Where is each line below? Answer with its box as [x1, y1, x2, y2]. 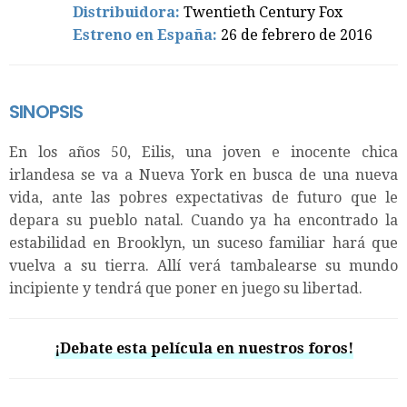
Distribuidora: [73, 3, 180, 21]
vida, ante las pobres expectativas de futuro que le [9, 188, 398, 206]
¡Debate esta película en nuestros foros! [54, 339, 353, 357]
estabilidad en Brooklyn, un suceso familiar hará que [9, 233, 398, 252]
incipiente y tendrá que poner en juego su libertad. [9, 279, 362, 297]
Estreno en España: [73, 25, 221, 44]
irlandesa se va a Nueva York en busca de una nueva [9, 165, 398, 184]
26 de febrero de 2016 [221, 25, 372, 44]
